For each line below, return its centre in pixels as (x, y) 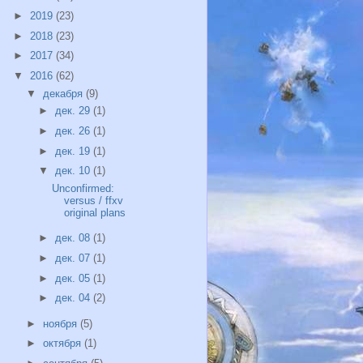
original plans (95, 212)
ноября (61, 323)
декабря (64, 93)
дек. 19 (75, 151)
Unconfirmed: (83, 188)
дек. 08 (75, 238)
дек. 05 (75, 278)
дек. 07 (75, 258)
